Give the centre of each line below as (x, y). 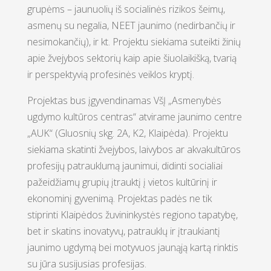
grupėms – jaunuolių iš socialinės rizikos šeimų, (126, 9)
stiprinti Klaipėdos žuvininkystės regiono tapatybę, (132, 215)
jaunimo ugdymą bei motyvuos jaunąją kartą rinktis (132, 247)
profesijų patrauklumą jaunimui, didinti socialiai (125, 166)
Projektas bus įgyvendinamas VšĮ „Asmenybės (124, 100)
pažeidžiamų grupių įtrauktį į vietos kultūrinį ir (122, 182)
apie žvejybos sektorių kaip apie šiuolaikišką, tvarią (132, 58)
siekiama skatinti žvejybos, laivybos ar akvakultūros (134, 149)
